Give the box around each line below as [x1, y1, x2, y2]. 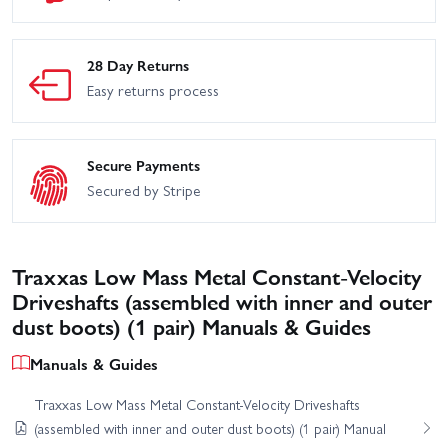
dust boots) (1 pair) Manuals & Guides [12, 309, 371, 341]
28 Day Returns [87, 54, 189, 77]
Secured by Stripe [87, 178, 201, 201]
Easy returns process [87, 79, 219, 102]
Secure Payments [87, 153, 200, 176]
